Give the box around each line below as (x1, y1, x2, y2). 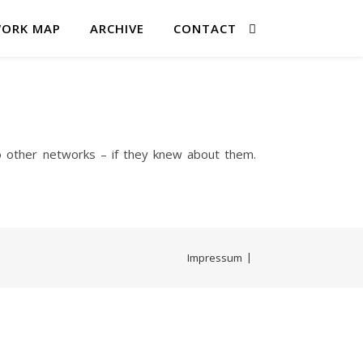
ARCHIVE (90, 20, 144, 36)
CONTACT (173, 20, 237, 36)
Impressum (187, 250, 242, 265)
